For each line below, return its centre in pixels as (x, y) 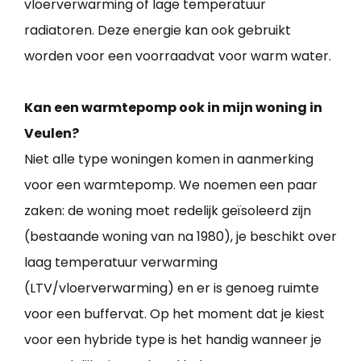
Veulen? (52, 133)
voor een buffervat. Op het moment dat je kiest (174, 313)
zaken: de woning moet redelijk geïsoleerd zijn (168, 210)
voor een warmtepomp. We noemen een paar (171, 185)
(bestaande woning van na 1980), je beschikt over (180, 236)
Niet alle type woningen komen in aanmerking (169, 159)
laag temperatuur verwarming (121, 262)
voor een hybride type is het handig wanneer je (173, 339)
